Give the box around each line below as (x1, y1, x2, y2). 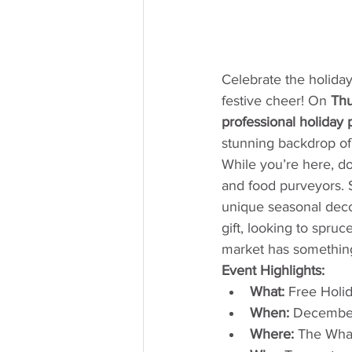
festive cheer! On (222, 92, 331, 108)
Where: (250, 325, 294, 342)
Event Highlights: (222, 262, 324, 278)
